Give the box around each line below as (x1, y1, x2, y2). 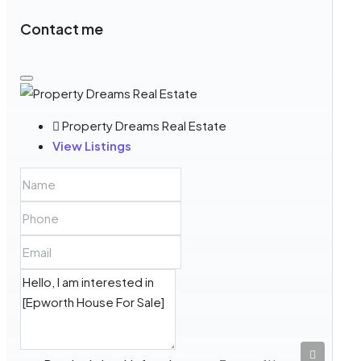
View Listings (52, 137, 132, 153)
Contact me (20, 19, 104, 38)
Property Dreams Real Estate (60, 117, 227, 133)
